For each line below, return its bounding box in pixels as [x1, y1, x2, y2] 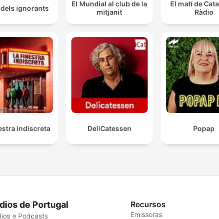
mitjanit [96, 8, 122, 17]
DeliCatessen [87, 124, 131, 132]
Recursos [131, 199, 166, 209]
